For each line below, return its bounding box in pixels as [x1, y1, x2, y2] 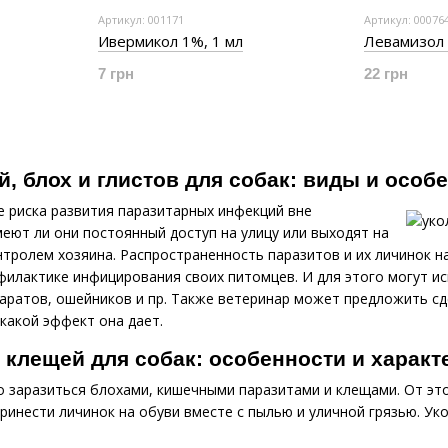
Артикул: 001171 [98, 12, 184, 27]
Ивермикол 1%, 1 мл [98, 31, 243, 51]
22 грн [364, 65, 408, 82]
